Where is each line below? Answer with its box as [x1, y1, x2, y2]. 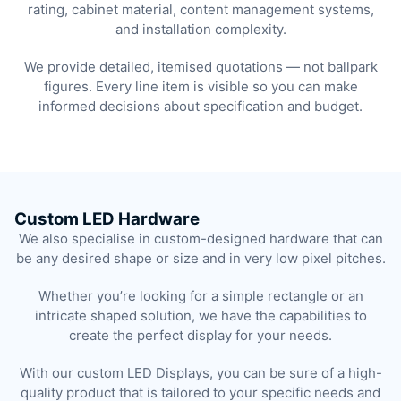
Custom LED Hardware [14, 208, 200, 229]
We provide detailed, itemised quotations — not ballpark [23, 57, 378, 75]
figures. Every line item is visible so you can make [43, 77, 358, 95]
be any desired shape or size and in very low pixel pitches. [15, 249, 386, 267]
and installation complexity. [115, 20, 286, 38]
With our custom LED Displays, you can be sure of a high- [19, 363, 382, 381]
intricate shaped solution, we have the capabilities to [34, 306, 367, 324]
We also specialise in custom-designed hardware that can [18, 229, 383, 247]
